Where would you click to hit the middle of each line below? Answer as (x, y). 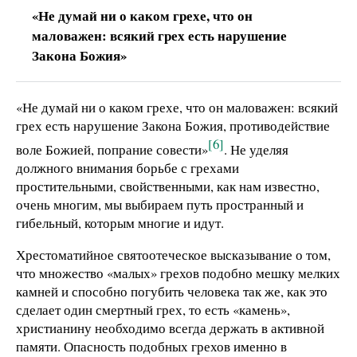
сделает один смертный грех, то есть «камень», (153, 309)
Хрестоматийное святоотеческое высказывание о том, (173, 254)
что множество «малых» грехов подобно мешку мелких (178, 273)
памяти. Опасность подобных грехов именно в (151, 346)
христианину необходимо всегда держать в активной (170, 328)
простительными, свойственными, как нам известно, (168, 186)
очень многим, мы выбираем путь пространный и (160, 204)
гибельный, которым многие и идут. (120, 222)
